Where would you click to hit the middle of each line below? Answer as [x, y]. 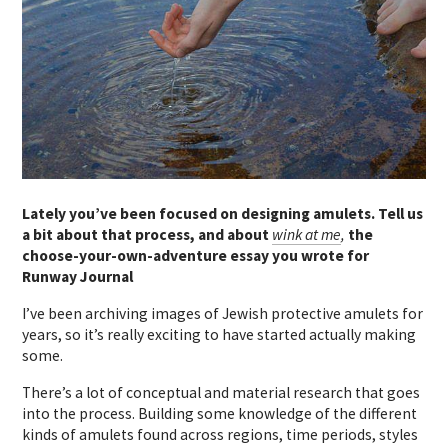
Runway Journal [78, 276]
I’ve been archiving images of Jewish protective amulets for [223, 313]
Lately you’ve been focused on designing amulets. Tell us [223, 213]
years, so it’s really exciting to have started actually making [219, 334]
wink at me [307, 234]
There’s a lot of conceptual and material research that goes [221, 392]
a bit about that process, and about [147, 234]
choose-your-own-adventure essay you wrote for [196, 255]
